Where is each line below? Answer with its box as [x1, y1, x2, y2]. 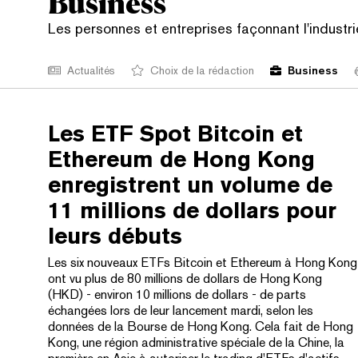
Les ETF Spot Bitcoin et [48, 121, 303, 146]
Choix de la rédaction [149, 64, 254, 77]
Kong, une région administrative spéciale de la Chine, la [48, 335, 344, 350]
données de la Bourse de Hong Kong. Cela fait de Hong [48, 319, 353, 334]
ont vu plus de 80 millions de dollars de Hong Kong [48, 271, 322, 286]
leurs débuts [48, 223, 182, 249]
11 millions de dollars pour [48, 197, 336, 223]
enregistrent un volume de [48, 172, 332, 197]
